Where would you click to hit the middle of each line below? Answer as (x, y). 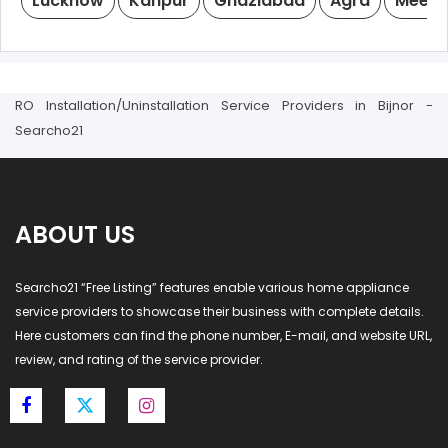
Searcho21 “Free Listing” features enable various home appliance (212, 287)
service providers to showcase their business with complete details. (219, 311)
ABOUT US (75, 234)
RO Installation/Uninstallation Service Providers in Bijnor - (224, 105)
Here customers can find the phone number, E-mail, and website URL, (223, 335)
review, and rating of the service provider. (139, 359)
